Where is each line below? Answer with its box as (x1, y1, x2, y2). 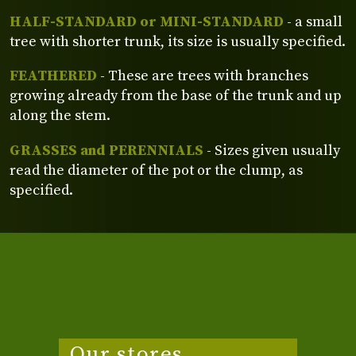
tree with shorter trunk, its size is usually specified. (10, 33, 346, 52)
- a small (284, 13, 342, 32)
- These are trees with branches (97, 67, 308, 86)
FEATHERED (10, 67, 97, 86)
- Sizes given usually (203, 141, 340, 160)
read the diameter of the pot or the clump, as (10, 161, 303, 180)
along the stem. (10, 106, 110, 126)
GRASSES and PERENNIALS (10, 141, 203, 160)
